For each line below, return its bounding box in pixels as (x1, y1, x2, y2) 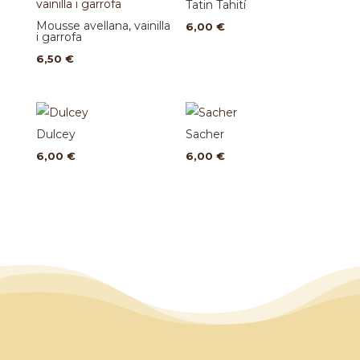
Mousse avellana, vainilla (35, 18, 170, 33)
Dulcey (35, 127, 76, 142)
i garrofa (35, 29, 82, 44)
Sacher (186, 127, 225, 142)
